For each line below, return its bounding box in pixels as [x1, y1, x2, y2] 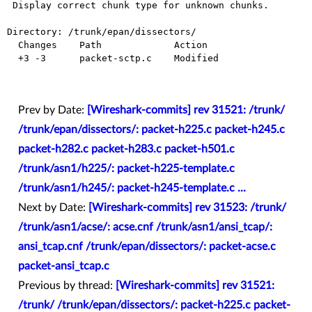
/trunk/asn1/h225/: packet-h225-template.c [18, 163, 235, 175]
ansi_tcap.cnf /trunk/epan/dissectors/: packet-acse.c [18, 241, 276, 253]
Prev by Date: [18, 104, 87, 116]
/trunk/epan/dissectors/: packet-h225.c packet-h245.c [18, 124, 285, 136]
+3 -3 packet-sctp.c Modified [7, 53, 18, 64]
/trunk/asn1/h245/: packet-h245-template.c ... [18, 182, 246, 194]
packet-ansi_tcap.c [18, 260, 109, 272]
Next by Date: [18, 202, 88, 214]
